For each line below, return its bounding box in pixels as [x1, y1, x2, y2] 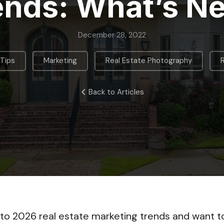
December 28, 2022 [78, 29, 146, 40]
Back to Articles [88, 86, 144, 97]
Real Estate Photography [105, 55, 192, 65]
